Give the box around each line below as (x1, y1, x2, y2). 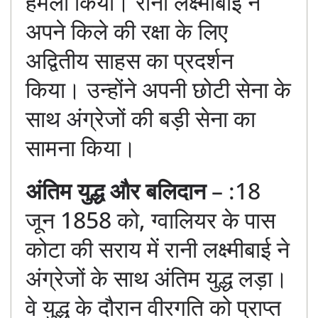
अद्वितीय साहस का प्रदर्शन (26, 45, 234, 76)
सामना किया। (26, 132, 136, 163)
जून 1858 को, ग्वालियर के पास (26, 204, 275, 236)
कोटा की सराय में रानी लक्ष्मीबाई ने (26, 234, 290, 265)
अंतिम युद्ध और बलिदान (26, 175, 206, 207)
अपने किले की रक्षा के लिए (26, 16, 228, 47)
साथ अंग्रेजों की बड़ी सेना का (26, 103, 256, 134)
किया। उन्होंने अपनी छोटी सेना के (26, 74, 291, 105)
